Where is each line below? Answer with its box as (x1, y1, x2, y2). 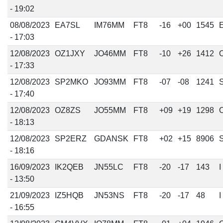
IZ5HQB (54, 191, 84, 200)
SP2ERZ (54, 134, 87, 143)
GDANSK (94, 134, 128, 143)
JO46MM (94, 49, 126, 58)
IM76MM (94, 21, 124, 29)
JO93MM (94, 78, 126, 86)
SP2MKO (54, 78, 88, 86)
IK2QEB (54, 163, 84, 171)
